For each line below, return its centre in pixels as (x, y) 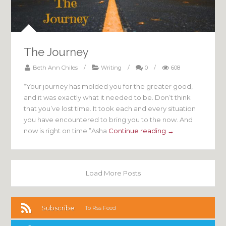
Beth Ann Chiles (55, 68)
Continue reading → (142, 131)
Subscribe (58, 208)
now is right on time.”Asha (66, 131)
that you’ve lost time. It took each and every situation (110, 108)
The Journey (56, 52)
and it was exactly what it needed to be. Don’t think (107, 97)
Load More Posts (113, 173)
